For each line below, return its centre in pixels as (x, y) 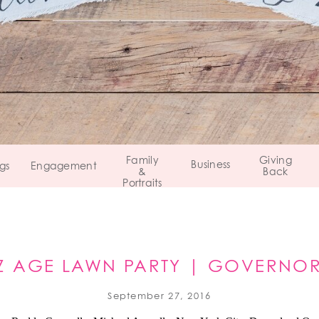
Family (142, 161)
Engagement (64, 167)
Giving (276, 161)
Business (211, 165)
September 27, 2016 (159, 297)
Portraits (142, 184)
